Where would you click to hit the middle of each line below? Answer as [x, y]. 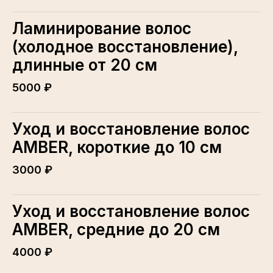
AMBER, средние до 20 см [116, 229]
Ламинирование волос [102, 28]
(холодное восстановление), [125, 46]
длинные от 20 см [85, 65]
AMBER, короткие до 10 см [117, 147]
